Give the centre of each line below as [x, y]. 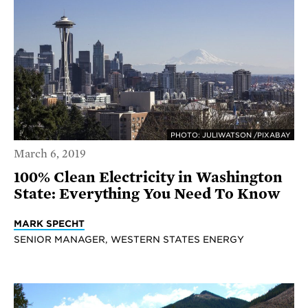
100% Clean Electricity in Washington [148, 177]
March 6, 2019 [50, 154]
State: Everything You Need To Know [147, 194]
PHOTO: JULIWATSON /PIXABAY [231, 135]
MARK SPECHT [49, 223]
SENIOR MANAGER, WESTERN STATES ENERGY [129, 239]
